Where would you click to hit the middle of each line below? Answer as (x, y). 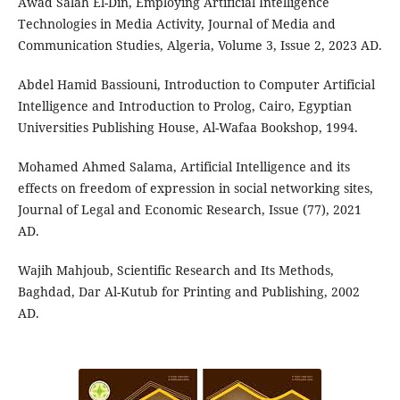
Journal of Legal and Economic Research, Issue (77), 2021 (189, 210)
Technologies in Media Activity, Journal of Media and (176, 24)
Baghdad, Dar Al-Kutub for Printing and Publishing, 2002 (188, 292)
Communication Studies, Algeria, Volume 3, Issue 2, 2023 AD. (200, 46)
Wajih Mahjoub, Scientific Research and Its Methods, (175, 271)
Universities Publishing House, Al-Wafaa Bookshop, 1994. (187, 128)
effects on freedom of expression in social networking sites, (195, 188)
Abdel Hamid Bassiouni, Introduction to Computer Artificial (196, 85)
